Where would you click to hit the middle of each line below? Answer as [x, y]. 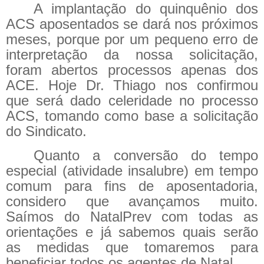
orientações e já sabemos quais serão [132, 232]
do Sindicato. [46, 131]
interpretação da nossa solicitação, [132, 54]
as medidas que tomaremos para [132, 247]
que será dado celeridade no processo [132, 100]
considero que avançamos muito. [132, 202]
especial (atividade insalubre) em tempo [132, 171]
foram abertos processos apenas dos [132, 70]
